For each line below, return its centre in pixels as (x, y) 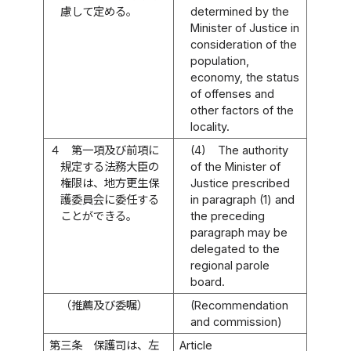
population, (220, 60)
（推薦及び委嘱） (105, 305)
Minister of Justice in (245, 27)
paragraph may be (239, 232)
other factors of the (242, 110)
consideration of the (244, 44)
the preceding (228, 215)
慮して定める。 (99, 11)
